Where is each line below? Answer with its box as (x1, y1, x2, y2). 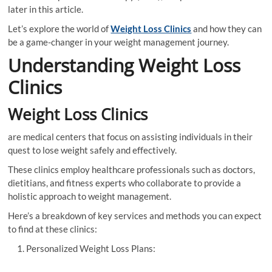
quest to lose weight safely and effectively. (8, 144, 177, 155)
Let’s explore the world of (8, 23, 111, 34)
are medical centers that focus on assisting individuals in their (8, 131, 253, 142)
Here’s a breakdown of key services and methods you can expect (8, 210, 262, 221)
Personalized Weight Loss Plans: (26, 243, 156, 254)
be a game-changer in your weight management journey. (8, 36, 229, 47)
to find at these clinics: (8, 223, 98, 234)
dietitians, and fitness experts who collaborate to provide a (8, 177, 242, 188)
